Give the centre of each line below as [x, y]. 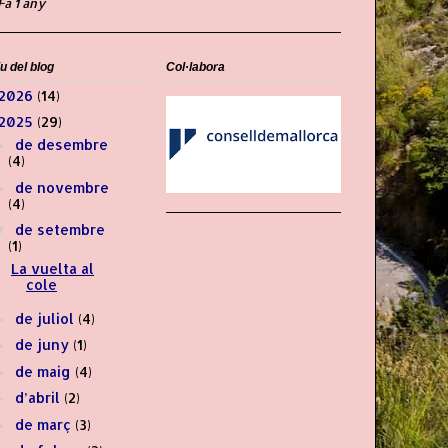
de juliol [46, 318]
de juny [43, 345]
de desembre [61, 145]
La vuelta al [52, 269]
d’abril [39, 398]
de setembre [59, 230]
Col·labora [195, 66]
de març [44, 424]
